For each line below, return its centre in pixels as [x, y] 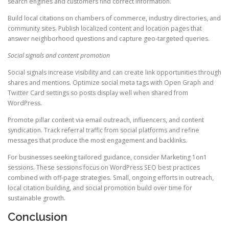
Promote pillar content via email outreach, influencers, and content [106, 120]
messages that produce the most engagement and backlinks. [97, 141]
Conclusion [38, 217]
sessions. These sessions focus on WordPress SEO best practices [104, 168]
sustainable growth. [37, 198]
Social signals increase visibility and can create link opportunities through [114, 72]
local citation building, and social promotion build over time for [100, 188]
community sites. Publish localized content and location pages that [105, 28]
